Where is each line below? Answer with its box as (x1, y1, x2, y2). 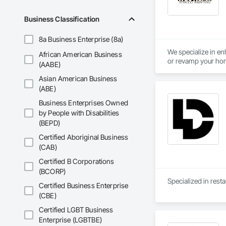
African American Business (39, 50, 122, 59)
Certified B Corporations (39, 157, 115, 166)
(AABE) (39, 60, 61, 69)
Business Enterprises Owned (39, 98, 128, 107)
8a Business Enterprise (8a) (39, 35, 124, 44)
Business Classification (24, 15, 100, 24)
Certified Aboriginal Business (39, 133, 129, 142)
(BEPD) (39, 119, 60, 128)
